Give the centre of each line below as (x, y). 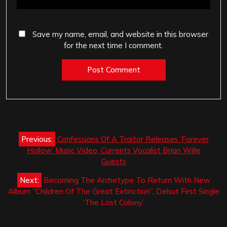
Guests (113, 161)
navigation (42, 148)
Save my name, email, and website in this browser (120, 34)
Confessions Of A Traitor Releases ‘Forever (133, 139)
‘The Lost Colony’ (113, 202)
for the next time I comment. (113, 46)
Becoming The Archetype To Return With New (127, 180)
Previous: (37, 139)
